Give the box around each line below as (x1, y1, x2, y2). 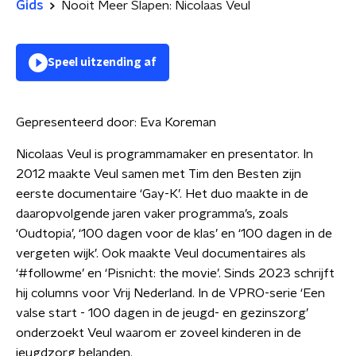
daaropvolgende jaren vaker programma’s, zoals (16, 207, 288, 220)
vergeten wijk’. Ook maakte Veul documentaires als (16, 247, 306, 260)
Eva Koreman (140, 116, 216, 129)
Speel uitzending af (48, 57, 157, 68)
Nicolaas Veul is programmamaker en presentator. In (16, 148, 313, 161)
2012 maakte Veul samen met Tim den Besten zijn (16, 168, 301, 180)
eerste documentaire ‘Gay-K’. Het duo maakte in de (16, 188, 308, 200)
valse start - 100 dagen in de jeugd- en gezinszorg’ (16, 307, 308, 319)
